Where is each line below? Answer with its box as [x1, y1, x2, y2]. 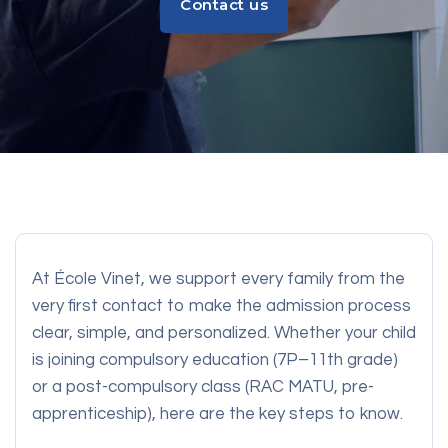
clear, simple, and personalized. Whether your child [32, 324, 416, 342]
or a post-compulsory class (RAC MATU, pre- [32, 378, 374, 396]
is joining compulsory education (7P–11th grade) [32, 351, 398, 369]
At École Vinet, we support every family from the [32, 270, 405, 288]
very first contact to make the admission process [32, 297, 411, 315]
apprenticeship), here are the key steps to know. [32, 405, 403, 423]
